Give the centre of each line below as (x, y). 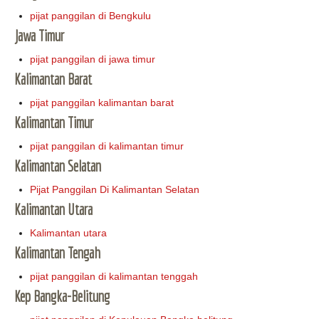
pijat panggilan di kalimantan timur (107, 146)
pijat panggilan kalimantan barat (102, 103)
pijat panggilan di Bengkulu (91, 16)
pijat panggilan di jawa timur (93, 59)
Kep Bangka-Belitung (62, 297)
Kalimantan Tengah (57, 253)
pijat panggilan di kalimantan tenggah (114, 277)
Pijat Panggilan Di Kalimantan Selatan (115, 190)
